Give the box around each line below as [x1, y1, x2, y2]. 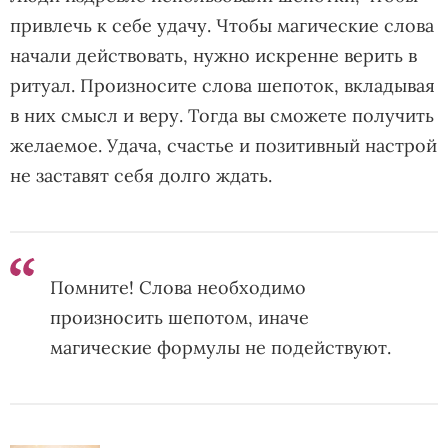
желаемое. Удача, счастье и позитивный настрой [10, 133, 437, 157]
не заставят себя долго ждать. [10, 163, 272, 187]
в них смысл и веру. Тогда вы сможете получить [10, 103, 434, 127]
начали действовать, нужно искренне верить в [10, 43, 417, 67]
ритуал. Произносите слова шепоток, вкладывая [10, 73, 435, 97]
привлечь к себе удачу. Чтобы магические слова [10, 13, 434, 37]
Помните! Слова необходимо [50, 275, 306, 299]
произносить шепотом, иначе [50, 305, 309, 329]
